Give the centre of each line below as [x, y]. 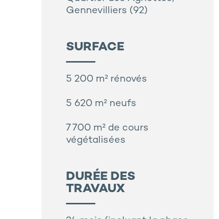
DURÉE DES [101, 177]
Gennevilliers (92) [107, 11]
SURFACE [95, 48]
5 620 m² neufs [101, 104]
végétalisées [96, 141]
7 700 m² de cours [107, 129]
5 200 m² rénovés [107, 80]
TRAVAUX [95, 189]
